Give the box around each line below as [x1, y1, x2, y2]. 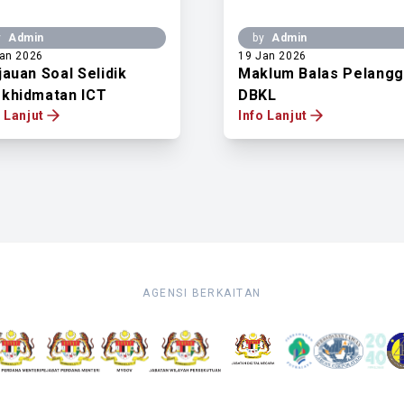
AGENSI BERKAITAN [142, 287, 262, 299]
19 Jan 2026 [238, 50, 308, 62]
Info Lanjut [238, 108, 308, 123]
